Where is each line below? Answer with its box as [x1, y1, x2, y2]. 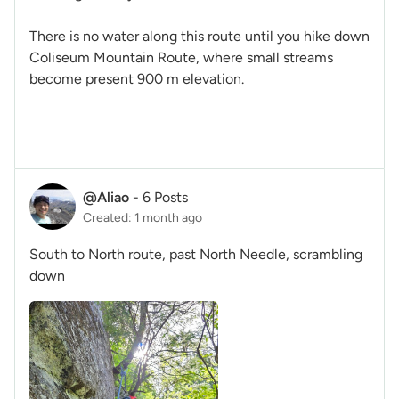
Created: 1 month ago [83, 209, 202, 225]
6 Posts [142, 188, 188, 206]
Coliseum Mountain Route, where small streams [29, 49, 333, 67]
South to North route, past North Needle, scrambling [29, 246, 362, 264]
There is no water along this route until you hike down [29, 28, 370, 45]
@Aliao [83, 188, 129, 206]
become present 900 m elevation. [29, 70, 248, 88]
